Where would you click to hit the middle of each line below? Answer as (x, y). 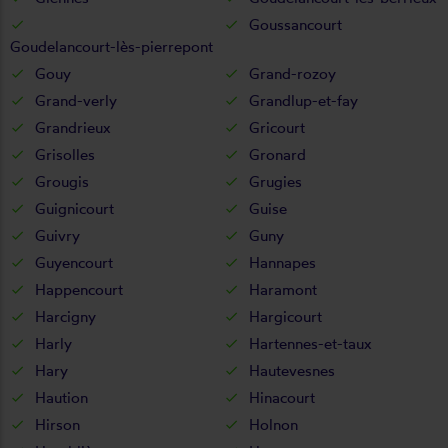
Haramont (283, 289)
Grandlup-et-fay (303, 100)
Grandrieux (73, 127)
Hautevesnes (292, 370)
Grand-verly (76, 100)
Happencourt (79, 289)
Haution (61, 397)
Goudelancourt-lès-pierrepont (111, 46)
